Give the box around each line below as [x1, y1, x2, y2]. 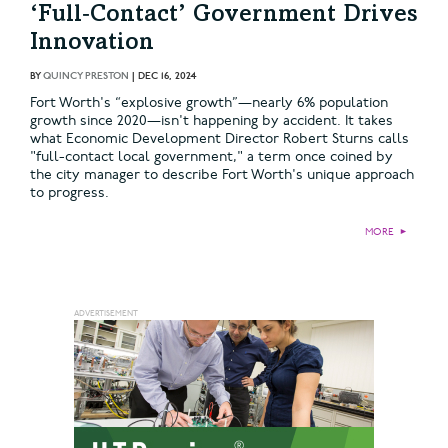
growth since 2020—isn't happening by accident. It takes [30, 111, 393, 129]
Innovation [30, 31, 154, 56]
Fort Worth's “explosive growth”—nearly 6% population [30, 93, 388, 111]
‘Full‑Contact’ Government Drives [30, 3, 418, 28]
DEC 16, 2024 [138, 69, 196, 82]
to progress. [30, 183, 109, 201]
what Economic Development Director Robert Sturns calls [30, 129, 409, 147]
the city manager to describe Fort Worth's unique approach [30, 165, 414, 183]
